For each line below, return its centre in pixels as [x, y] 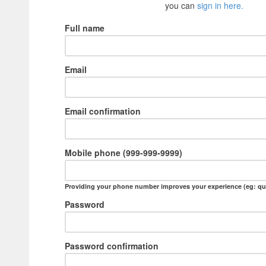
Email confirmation [103, 111]
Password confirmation [112, 246]
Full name [85, 28]
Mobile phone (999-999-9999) [123, 153]
